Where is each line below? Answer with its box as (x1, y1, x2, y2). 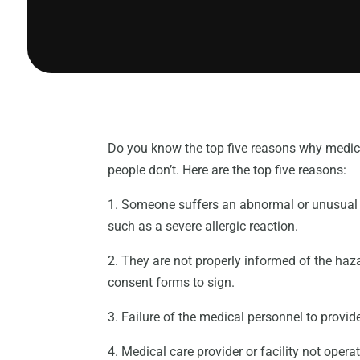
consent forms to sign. (108, 275, 235, 291)
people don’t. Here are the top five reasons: (108, 162, 347, 178)
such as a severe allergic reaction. (108, 219, 299, 235)
